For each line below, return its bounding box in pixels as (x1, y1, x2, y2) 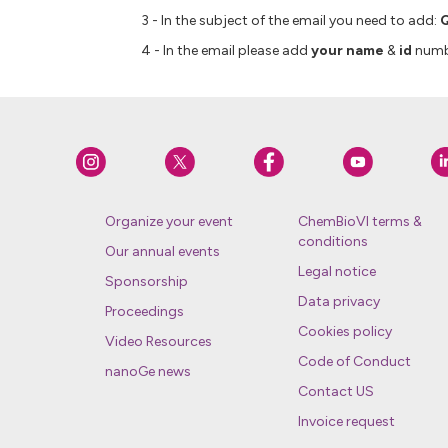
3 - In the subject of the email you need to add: (140, 12, 440, 30)
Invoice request (297, 413, 395, 431)
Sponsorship (104, 273, 188, 291)
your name (310, 42, 384, 60)
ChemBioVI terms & (297, 213, 422, 231)
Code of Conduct (297, 353, 411, 371)
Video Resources (104, 333, 212, 351)
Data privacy (297, 293, 380, 311)
